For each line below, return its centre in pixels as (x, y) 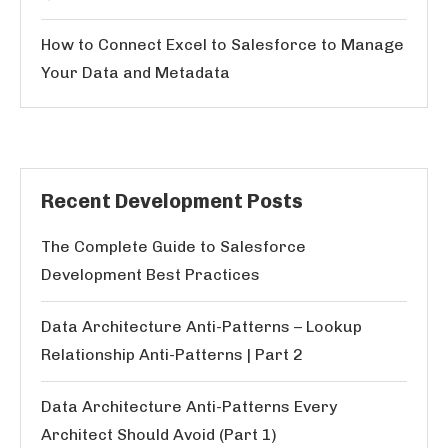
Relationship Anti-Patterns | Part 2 (172, 354)
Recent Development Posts (172, 201)
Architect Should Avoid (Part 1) (159, 434)
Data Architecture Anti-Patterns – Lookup (201, 326)
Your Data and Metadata (135, 72)
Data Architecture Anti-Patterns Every (189, 406)
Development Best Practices (150, 274)
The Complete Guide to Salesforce (173, 246)
